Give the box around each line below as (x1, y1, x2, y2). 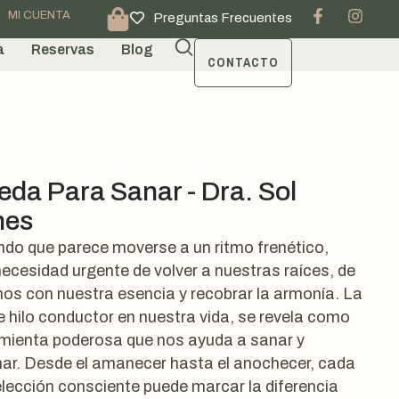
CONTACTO (208, 54, 280, 70)
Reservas (31, 42, 94, 57)
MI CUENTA (8, 9, 70, 21)
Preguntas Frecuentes (153, 11, 292, 25)
